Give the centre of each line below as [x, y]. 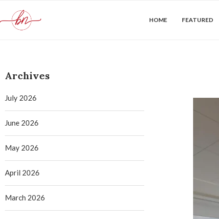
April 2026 [22, 173]
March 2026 [25, 197]
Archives [27, 76]
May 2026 [22, 148]
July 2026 [21, 98]
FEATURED [197, 20]
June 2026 [22, 123]
